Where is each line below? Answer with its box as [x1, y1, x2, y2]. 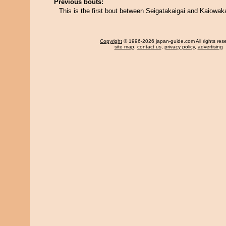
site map [114, 44, 134, 49]
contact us [137, 44, 161, 49]
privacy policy [164, 44, 195, 49]
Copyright [100, 38, 122, 44]
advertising [197, 44, 223, 49]
